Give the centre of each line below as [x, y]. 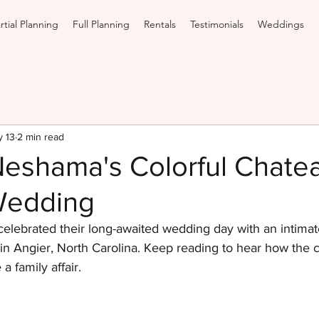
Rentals [160, 24]
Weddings [281, 24]
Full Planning [101, 24]
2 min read [41, 136]
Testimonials [217, 24]
